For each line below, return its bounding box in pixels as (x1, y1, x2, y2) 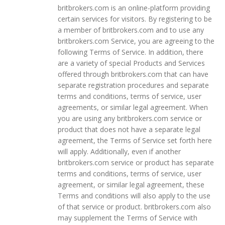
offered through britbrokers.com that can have (58, 69, 208, 79)
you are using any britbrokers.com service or (58, 113, 202, 123)
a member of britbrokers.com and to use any (58, 25, 204, 35)
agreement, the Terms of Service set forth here (58, 135, 212, 145)
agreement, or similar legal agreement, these (58, 179, 204, 189)
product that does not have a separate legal (58, 124, 200, 134)
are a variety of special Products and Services (58, 58, 205, 68)
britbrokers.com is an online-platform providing (58, 3, 210, 13)
